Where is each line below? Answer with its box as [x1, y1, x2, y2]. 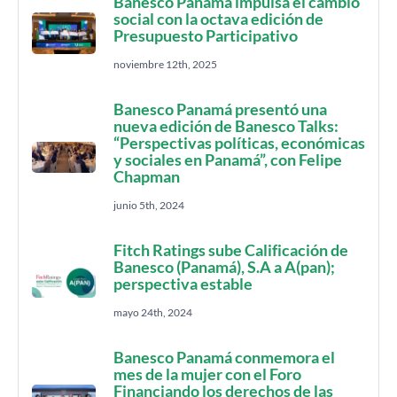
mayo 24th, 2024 [113, 306, 192, 319]
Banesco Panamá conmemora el [113, 347, 335, 367]
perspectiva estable [113, 274, 253, 293]
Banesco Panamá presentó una [113, 99, 327, 119]
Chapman [113, 167, 180, 186]
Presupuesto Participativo [113, 26, 298, 45]
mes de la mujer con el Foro [113, 364, 301, 384]
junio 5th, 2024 [113, 198, 184, 212]
